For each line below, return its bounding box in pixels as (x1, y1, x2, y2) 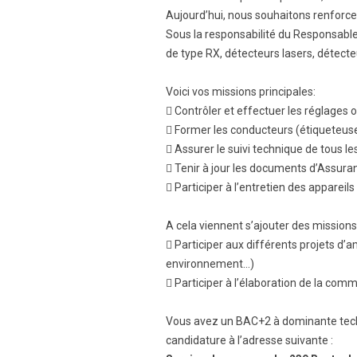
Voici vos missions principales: (166, 85, 316, 98)
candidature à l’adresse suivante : (166, 334, 333, 347)
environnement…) (166, 257, 254, 270)
